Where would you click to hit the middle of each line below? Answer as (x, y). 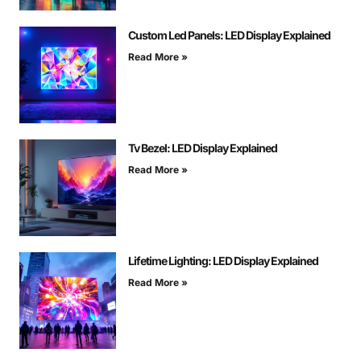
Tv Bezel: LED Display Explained (203, 148)
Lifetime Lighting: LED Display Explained (223, 261)
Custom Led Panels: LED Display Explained (229, 35)
